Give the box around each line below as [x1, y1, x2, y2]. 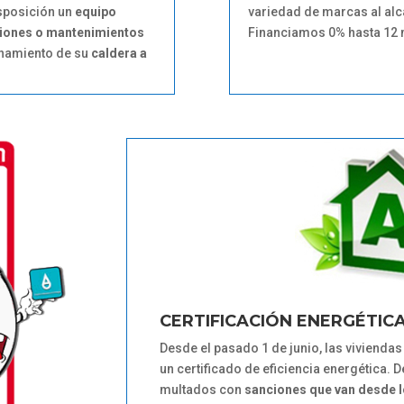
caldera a [91, 45, 147, 60]
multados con [159, 381, 244, 397]
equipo [75, 4, 116, 19]
